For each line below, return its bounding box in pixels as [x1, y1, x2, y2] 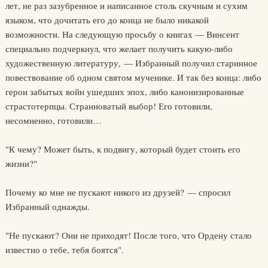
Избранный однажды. [5, 200, 90, 212]
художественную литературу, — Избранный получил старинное [5, 57, 257, 69]
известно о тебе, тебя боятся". [5, 243, 124, 255]
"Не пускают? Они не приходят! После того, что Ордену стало [5, 229, 252, 241]
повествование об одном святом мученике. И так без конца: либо [5, 71, 261, 83]
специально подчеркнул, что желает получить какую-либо [5, 42, 233, 54]
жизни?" [5, 157, 37, 169]
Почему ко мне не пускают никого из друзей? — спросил [5, 186, 230, 198]
